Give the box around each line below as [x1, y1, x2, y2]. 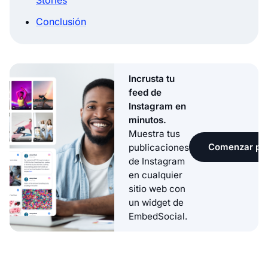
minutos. [129, 114, 166, 126]
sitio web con [129, 182, 185, 194]
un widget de [129, 196, 184, 208]
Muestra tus [129, 127, 180, 139]
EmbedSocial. [129, 210, 187, 222]
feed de [129, 86, 162, 98]
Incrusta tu [129, 72, 175, 84]
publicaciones [129, 141, 189, 153]
